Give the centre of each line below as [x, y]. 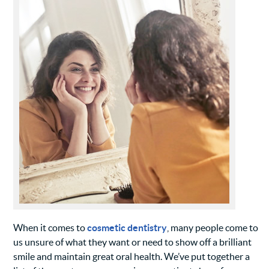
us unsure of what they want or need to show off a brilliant [133, 242]
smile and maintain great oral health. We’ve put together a [132, 257]
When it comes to [50, 228]
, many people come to [213, 228]
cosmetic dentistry [127, 228]
